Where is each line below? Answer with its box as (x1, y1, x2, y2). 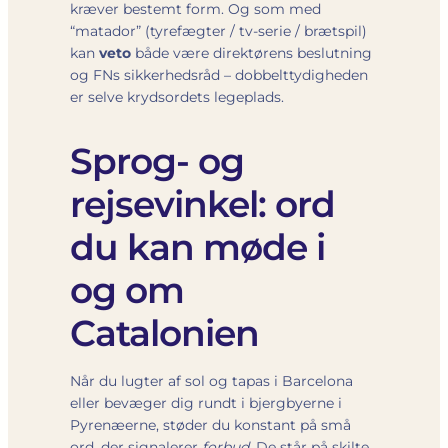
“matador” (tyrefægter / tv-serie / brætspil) (70, 21, 367, 40)
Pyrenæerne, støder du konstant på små (70, 415, 351, 434)
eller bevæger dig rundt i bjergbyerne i (70, 393, 342, 412)
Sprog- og (70, 138, 244, 183)
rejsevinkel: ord (70, 181, 335, 226)
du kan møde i (70, 224, 325, 269)
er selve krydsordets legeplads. (70, 87, 284, 106)
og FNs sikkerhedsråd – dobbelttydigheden (70, 65, 368, 84)
